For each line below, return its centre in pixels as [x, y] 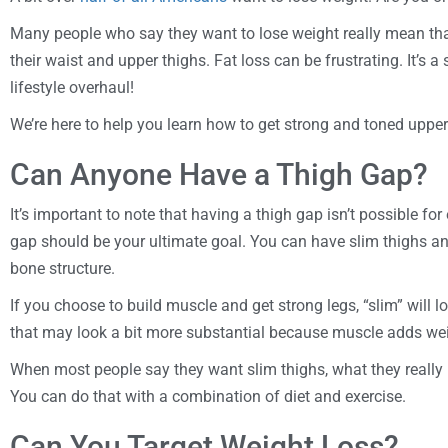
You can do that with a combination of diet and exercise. [208, 396]
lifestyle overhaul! [72, 87]
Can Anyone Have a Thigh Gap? [219, 174]
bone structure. [62, 268]
